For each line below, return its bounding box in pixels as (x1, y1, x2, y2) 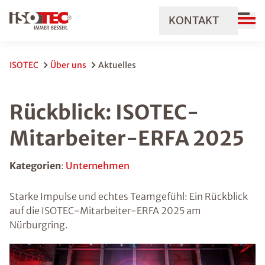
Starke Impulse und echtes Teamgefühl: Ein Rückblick (9, 190, 248, 202)
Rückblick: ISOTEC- (9, 100, 199, 125)
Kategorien (9, 160, 61, 172)
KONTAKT (169, 14, 219, 27)
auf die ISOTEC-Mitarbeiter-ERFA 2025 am (9, 205, 201, 216)
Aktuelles (98, 60, 136, 70)
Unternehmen (66, 160, 130, 172)
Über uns (50, 60, 86, 70)
